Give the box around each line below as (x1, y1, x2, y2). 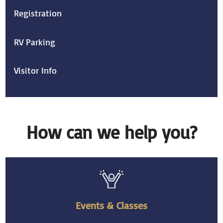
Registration (14, 7, 62, 19)
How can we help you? (26, 120, 197, 144)
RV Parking (14, 36, 56, 48)
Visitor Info (14, 65, 57, 77)
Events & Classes (76, 199, 147, 212)
